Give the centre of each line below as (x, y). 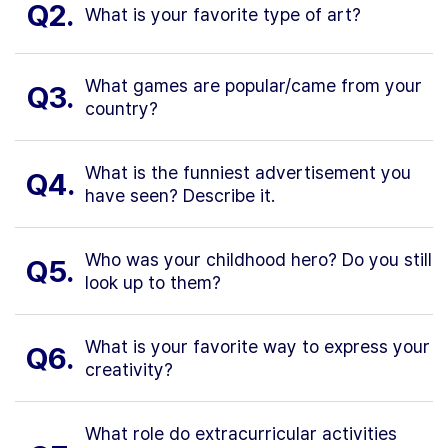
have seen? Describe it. (180, 196)
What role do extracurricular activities (241, 434)
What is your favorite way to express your (257, 347)
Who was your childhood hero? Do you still (258, 260)
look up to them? (153, 283)
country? (121, 109)
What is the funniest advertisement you (248, 173)
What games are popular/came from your (253, 86)
